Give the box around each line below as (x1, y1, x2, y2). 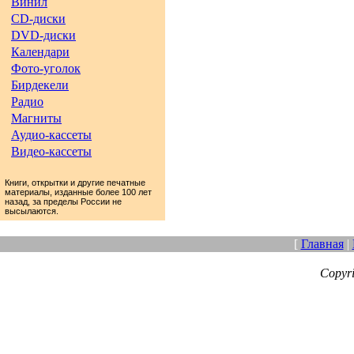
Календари (11, 45, 70, 58)
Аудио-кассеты (11, 128, 92, 141)
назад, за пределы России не (5, 197, 122, 206)
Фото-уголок (11, 62, 81, 75)
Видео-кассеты (11, 145, 92, 158)
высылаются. (5, 206, 58, 216)
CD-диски (11, 12, 66, 25)
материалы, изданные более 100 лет (5, 187, 152, 197)
